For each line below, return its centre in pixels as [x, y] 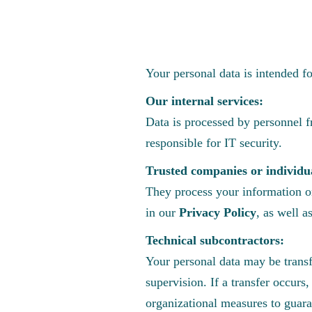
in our [162, 212]
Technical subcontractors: [215, 240]
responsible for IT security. [214, 143]
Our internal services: [204, 101]
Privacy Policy [218, 212]
